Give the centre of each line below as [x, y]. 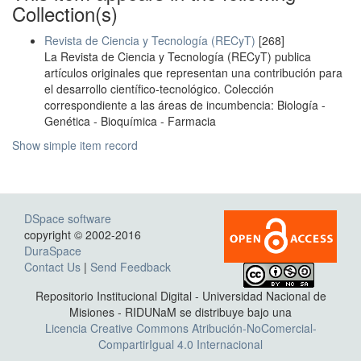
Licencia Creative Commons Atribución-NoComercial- [180, 328]
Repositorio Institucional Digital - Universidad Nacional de [180, 296]
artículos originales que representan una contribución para [193, 73]
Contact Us [52, 267]
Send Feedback [131, 267]
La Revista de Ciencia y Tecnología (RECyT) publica [178, 56]
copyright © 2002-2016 [84, 234]
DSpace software [68, 218]
